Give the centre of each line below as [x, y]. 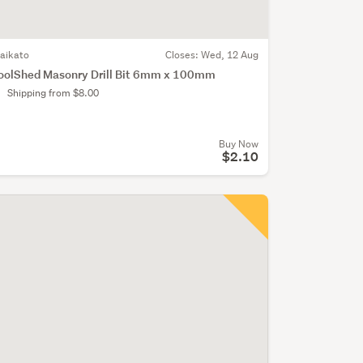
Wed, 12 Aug [229, 54]
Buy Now [238, 143]
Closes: [183, 54]
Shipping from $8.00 [53, 92]
